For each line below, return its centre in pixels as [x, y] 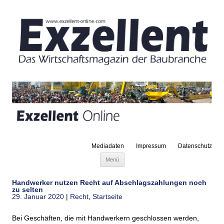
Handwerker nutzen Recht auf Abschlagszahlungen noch [109, 183]
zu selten [27, 190]
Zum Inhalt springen [159, 159]
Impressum [151, 146]
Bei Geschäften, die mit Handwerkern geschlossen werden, [105, 218]
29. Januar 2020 [38, 197]
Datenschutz [195, 146]
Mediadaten [108, 146]
